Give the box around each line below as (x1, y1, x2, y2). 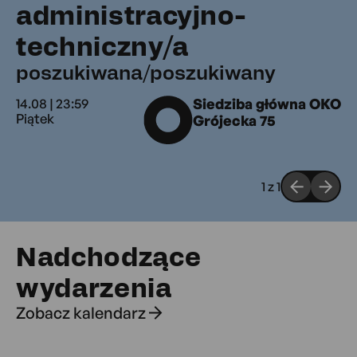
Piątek (16, 110, 54, 127)
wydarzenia (16, 271, 172, 304)
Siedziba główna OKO (193, 95, 341, 113)
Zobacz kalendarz (16, 302, 146, 323)
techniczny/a (16, 29, 189, 62)
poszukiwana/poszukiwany (16, 60, 276, 84)
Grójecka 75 (193, 112, 276, 130)
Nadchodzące (16, 240, 202, 273)
